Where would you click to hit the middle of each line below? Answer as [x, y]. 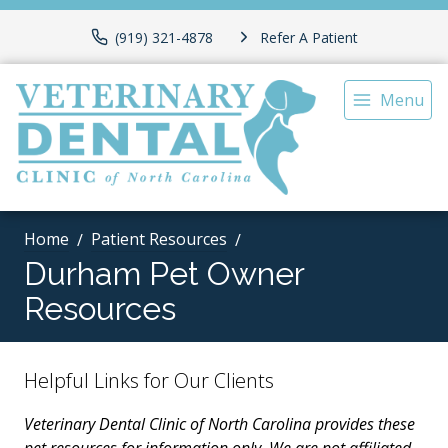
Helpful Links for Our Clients [149, 381]
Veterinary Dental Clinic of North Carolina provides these [219, 424]
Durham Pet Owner [164, 274]
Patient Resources [159, 239]
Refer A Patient [308, 37]
